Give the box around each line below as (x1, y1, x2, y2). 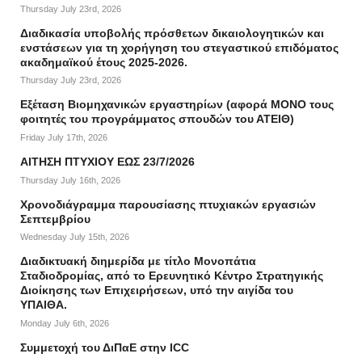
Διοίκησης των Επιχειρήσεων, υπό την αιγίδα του (20, 284, 293, 297)
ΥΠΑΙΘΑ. (20, 298, 67, 312)
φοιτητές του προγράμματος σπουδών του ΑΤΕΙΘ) (20, 112, 294, 126)
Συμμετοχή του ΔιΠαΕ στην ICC (20, 340, 189, 354)
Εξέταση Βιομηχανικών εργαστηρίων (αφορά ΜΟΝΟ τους (20, 98, 334, 112)
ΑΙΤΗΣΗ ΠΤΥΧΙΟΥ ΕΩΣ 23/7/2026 (20, 155, 195, 168)
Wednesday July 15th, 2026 (20, 232, 129, 242)
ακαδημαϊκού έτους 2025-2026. (20, 55, 187, 69)
